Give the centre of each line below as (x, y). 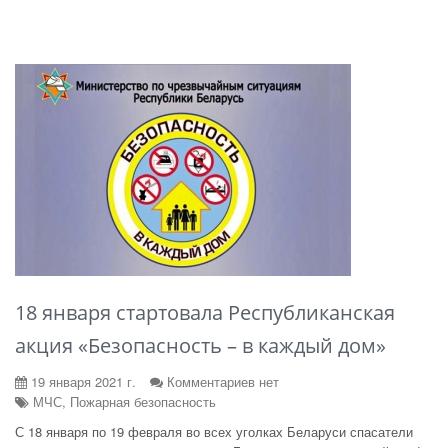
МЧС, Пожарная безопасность (122, 401)
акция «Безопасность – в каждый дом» (200, 345)
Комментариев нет (223, 381)
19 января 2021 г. (81, 381)
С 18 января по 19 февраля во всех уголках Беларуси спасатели (214, 431)
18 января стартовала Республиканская (205, 312)
